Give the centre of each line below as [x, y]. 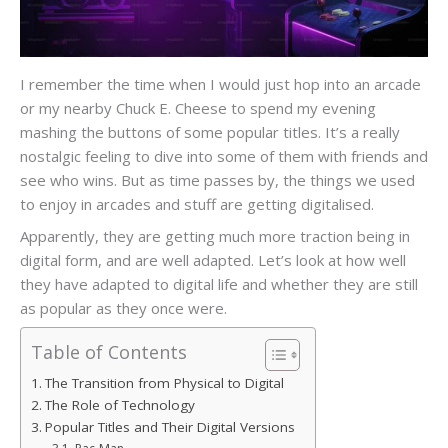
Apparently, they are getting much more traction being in [215, 235]
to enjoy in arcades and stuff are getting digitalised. [197, 204]
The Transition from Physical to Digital [164, 383]
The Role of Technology [119, 405]
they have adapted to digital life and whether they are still [219, 283]
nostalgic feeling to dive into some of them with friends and [224, 156]
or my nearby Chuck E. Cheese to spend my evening [198, 108]
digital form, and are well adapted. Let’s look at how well [213, 259]
